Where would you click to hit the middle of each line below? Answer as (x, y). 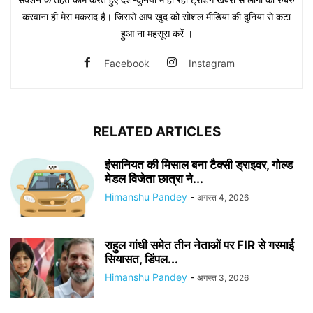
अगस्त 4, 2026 (223, 197)
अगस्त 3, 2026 (223, 278)
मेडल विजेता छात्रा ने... (154, 179)
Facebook (126, 63)
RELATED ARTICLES (156, 132)
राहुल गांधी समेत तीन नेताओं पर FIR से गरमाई (199, 245)
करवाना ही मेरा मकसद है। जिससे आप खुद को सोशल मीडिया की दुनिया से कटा (156, 16)
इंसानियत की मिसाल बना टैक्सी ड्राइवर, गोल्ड (199, 165)
